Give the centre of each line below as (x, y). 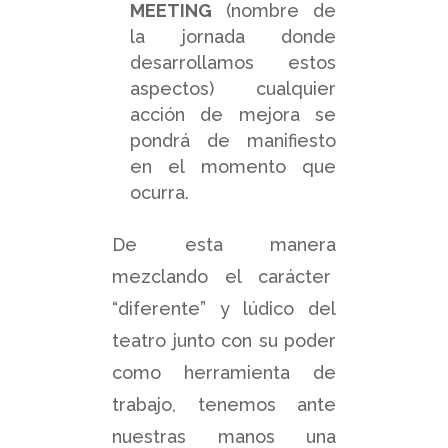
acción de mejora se (233, 114)
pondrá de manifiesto (233, 140)
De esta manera (224, 244)
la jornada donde (233, 36)
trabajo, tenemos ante (224, 404)
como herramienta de (224, 372)
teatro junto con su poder (224, 340)
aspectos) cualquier (233, 88)
